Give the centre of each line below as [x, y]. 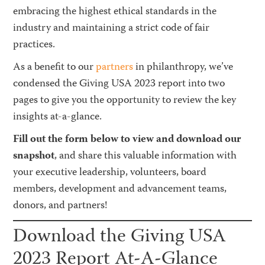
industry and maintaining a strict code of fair [112, 28]
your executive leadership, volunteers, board [110, 173]
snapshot [34, 156]
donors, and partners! [60, 206]
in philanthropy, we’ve [183, 67]
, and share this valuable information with [146, 156]
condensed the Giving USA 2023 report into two [119, 84]
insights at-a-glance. [58, 117]
